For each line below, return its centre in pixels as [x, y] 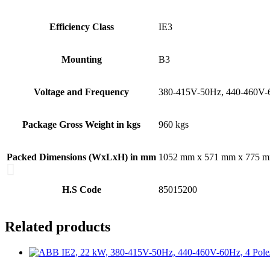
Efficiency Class [81, 27]
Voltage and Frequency [81, 92]
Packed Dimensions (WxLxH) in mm [81, 157]
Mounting [81, 60]
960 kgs [174, 125]
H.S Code [81, 190]
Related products [58, 227]
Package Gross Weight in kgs [81, 125]
